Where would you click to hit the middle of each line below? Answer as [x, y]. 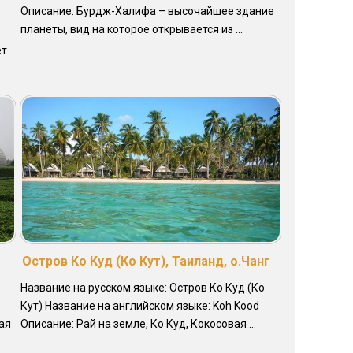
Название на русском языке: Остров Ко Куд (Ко [142, 288]
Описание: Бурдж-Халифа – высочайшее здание [147, 11]
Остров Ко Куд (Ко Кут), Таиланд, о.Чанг [146, 262]
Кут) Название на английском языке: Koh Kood [139, 306]
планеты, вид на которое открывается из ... [131, 30]
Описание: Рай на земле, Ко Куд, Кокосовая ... [138, 324]
